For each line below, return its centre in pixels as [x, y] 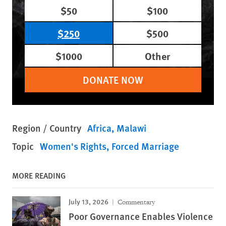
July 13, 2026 [89, 201]
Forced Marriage [145, 146]
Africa [99, 128]
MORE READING [39, 175]
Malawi [131, 128]
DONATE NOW [113, 80]
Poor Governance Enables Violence [141, 216]
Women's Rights [73, 146]
